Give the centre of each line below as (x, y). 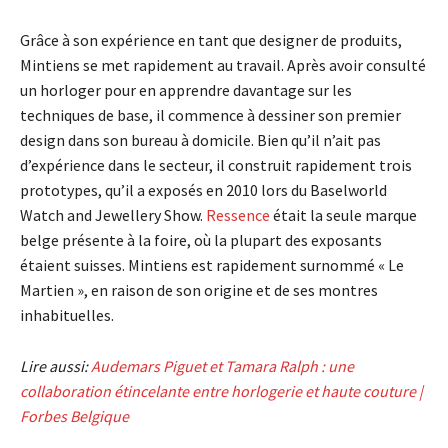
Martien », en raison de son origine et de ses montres (199, 289)
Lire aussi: (55, 365)
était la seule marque (343, 214)
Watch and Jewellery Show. (113, 214)
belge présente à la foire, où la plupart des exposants (201, 239)
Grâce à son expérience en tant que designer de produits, (211, 39)
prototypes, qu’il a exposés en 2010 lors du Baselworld (203, 189)
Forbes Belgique (74, 415)
